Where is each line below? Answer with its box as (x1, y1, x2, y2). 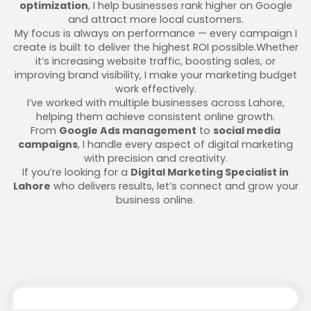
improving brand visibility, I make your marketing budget (14, 67, 297, 82)
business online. (116, 192, 195, 207)
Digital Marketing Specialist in (131, 165, 289, 179)
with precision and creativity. (83, 151, 228, 165)
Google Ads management (59, 123, 196, 137)
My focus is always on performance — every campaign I (14, 26, 297, 40)
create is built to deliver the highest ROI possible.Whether (12, 40, 299, 54)
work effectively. (115, 81, 196, 96)
